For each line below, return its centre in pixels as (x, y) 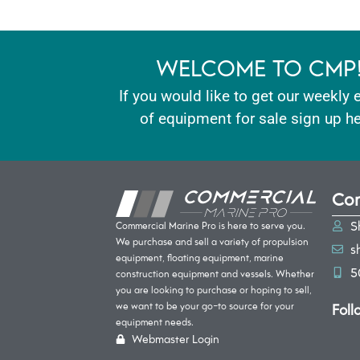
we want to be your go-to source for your (205, 306)
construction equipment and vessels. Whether (215, 274)
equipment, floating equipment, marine (200, 258)
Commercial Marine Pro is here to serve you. (211, 226)
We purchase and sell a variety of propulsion (213, 242)
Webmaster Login (176, 339)
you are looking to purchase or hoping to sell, (214, 290)
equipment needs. (155, 322)
